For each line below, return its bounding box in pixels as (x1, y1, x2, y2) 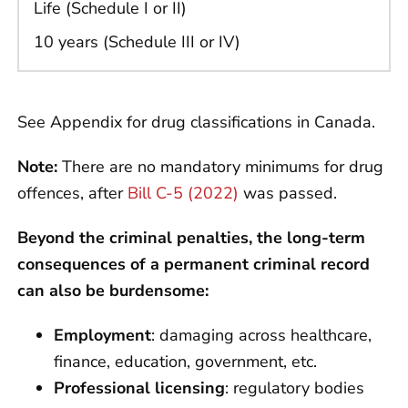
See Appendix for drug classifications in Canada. (17, 111, 375, 134)
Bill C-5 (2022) (127, 182, 239, 205)
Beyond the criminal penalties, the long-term (17, 227, 365, 250)
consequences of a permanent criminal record (17, 253, 370, 276)
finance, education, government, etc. (54, 351, 317, 373)
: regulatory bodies (225, 377, 364, 400)
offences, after (17, 182, 127, 205)
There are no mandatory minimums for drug (57, 156, 383, 178)
